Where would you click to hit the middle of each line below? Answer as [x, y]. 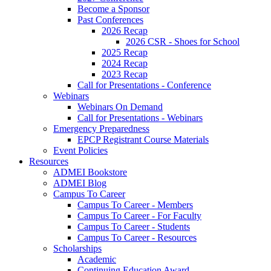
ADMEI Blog [80, 183]
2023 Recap [125, 74]
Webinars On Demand [120, 107]
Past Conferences [110, 20]
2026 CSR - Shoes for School [183, 41]
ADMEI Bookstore [90, 172]
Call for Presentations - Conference [144, 85]
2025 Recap [125, 52]
